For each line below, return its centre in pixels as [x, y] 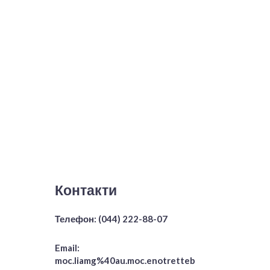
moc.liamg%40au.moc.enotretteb [125, 260]
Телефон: [77, 218]
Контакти [86, 190]
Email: [67, 247]
